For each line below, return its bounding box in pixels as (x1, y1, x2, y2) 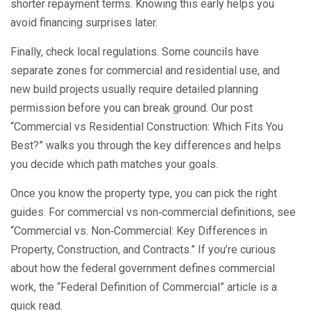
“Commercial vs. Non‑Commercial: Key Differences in (10, 224, 267, 237)
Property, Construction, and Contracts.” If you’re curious (10, 243, 276, 256)
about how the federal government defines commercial (10, 262, 275, 275)
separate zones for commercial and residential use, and (10, 64, 280, 77)
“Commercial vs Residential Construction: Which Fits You (10, 120, 283, 133)
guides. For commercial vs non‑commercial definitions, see (10, 205, 296, 219)
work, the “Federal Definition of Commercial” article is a (10, 280, 277, 294)
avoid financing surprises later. (10, 16, 158, 29)
